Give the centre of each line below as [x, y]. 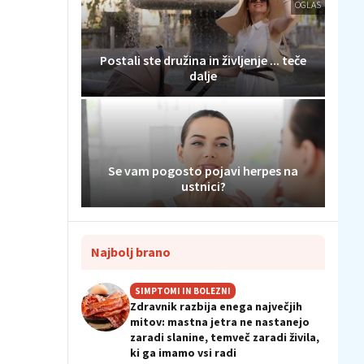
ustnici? [203, 186]
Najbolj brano [131, 252]
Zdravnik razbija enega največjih [216, 307]
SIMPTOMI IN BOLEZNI [183, 291]
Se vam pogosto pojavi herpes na [203, 171]
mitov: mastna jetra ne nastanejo [220, 322]
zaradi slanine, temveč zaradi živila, [225, 338]
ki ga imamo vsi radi [183, 353]
